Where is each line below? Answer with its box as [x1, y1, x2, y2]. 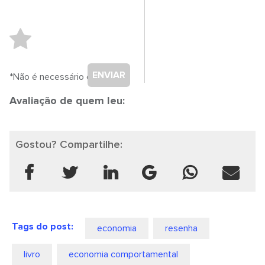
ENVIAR [92, 69, 126, 81]
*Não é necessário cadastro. [9, 71, 125, 83]
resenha [165, 222, 198, 234]
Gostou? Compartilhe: [15, 138, 123, 151]
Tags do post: [12, 221, 74, 232]
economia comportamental [69, 248, 179, 260]
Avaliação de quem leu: [9, 94, 125, 107]
